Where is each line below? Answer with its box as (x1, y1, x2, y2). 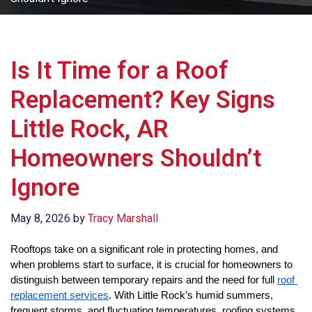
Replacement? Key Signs (10, 82, 275, 118)
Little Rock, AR (10, 111, 169, 148)
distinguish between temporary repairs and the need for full (10, 274, 277, 286)
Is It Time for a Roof (10, 53, 228, 89)
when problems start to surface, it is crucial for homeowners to (10, 259, 292, 270)
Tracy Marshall (88, 210, 158, 227)
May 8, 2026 (10, 210, 70, 227)
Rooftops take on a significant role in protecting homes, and (10, 244, 278, 255)
